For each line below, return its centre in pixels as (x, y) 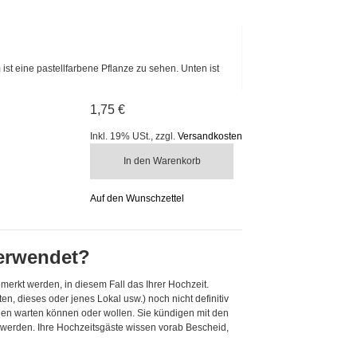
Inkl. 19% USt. (120, 136)
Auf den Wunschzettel (137, 198)
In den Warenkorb (162, 161)
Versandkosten (210, 136)
